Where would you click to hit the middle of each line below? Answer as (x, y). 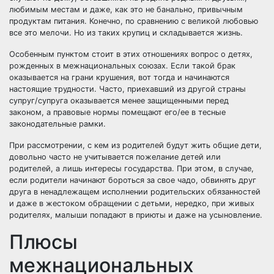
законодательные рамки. (57, 124)
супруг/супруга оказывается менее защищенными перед (119, 101)
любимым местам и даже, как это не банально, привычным (126, 9)
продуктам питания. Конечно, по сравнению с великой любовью (134, 21)
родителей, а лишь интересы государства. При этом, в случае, (131, 168)
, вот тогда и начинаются (181, 77)
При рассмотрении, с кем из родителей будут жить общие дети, (135, 145)
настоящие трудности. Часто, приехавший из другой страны (128, 89)
